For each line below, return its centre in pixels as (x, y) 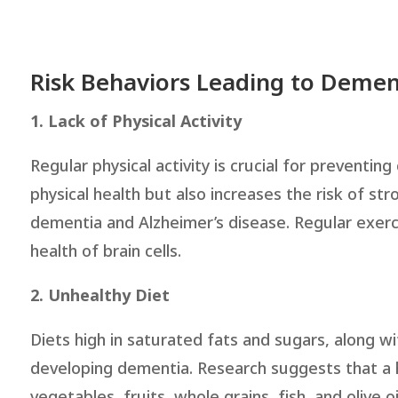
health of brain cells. (105, 251)
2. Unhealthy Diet (99, 296)
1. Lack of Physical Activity (135, 122)
